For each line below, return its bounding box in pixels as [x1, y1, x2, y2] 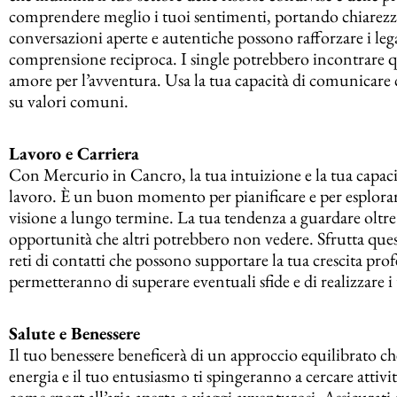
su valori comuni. [9, 89, 128, 113]
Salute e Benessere [9, 321, 140, 345]
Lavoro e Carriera [9, 141, 139, 165]
